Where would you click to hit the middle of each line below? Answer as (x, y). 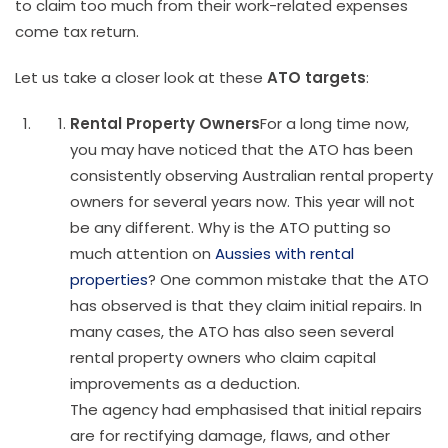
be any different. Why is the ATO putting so (230, 227)
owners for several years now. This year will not (242, 201)
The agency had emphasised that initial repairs (246, 409)
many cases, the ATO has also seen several (232, 331)
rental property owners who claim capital (223, 357)
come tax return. (77, 31)
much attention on (142, 253)
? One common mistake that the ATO (288, 279)
